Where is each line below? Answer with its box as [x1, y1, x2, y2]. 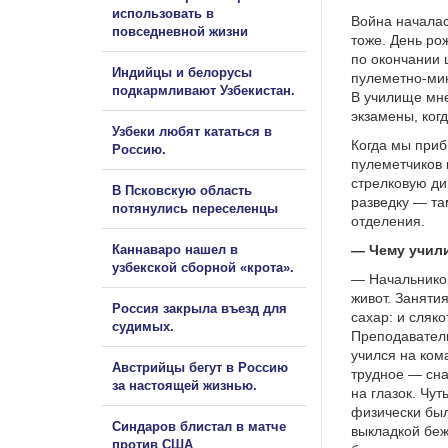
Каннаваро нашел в [112, 241, 238, 257]
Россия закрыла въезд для [112, 300, 287, 316]
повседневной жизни [112, 23, 248, 39]
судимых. [112, 318, 174, 334]
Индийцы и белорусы [112, 64, 252, 80]
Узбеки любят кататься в [112, 123, 272, 139]
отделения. [351, 212, 425, 229]
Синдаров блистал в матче [112, 418, 286, 434]
